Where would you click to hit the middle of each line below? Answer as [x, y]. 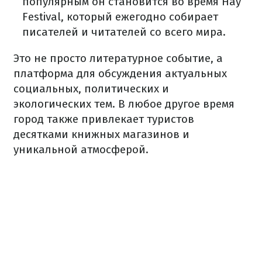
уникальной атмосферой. [81, 149]
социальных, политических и [91, 89]
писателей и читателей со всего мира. [124, 32]
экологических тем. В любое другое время [124, 104]
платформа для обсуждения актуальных [120, 73]
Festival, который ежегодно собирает [120, 17]
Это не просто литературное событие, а [118, 58]
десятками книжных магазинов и [101, 134]
